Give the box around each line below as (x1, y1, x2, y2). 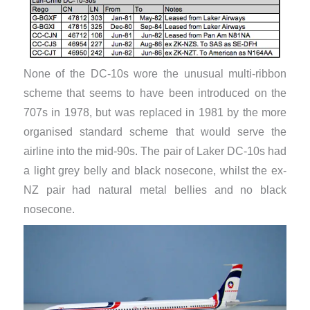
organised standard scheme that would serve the (23, 125, 287, 138)
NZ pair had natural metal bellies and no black (23, 183, 287, 196)
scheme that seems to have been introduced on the (23, 86, 287, 99)
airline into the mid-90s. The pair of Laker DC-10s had (23, 145, 287, 157)
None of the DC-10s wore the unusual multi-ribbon (23, 67, 287, 80)
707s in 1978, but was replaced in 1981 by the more (23, 106, 287, 118)
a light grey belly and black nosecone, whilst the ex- (23, 164, 287, 176)
